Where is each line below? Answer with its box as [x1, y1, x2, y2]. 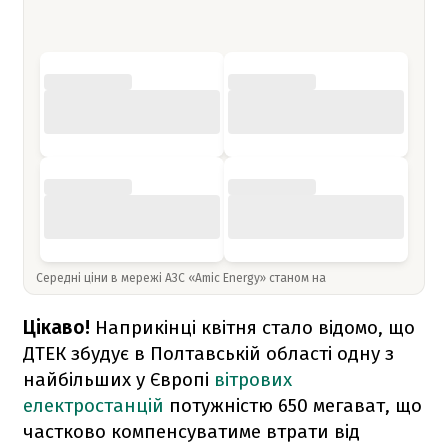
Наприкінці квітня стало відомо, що [95, 315, 415, 339]
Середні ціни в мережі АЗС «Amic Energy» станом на [36, 270, 329, 285]
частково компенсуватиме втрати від [23, 419, 360, 443]
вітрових [214, 367, 292, 391]
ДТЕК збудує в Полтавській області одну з [23, 341, 394, 365]
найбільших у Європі [23, 367, 214, 391]
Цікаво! [23, 315, 95, 339]
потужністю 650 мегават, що [169, 393, 422, 417]
